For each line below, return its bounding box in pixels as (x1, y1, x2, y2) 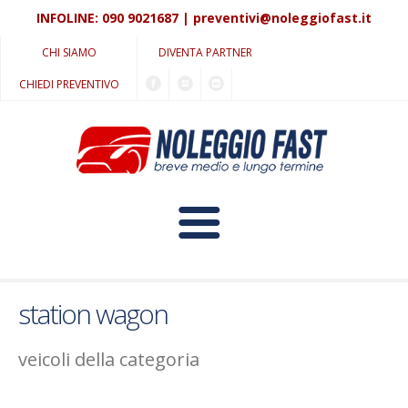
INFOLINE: (36, 9, 102, 26)
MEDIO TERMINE (148, 367, 260, 386)
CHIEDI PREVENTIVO (18, 76, 119, 92)
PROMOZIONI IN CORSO (124, 367, 284, 386)
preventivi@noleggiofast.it (193, 9, 372, 26)
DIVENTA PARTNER (158, 45, 252, 60)
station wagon (18, 295, 168, 333)
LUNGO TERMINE (138, 319, 252, 338)
